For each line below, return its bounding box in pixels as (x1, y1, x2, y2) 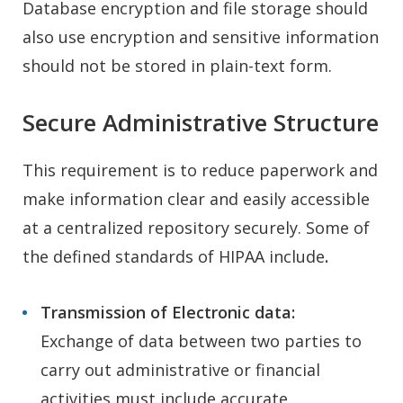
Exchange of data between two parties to (40, 329, 362, 352)
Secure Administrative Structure (22, 105, 379, 139)
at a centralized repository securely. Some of (22, 216, 370, 238)
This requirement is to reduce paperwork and (22, 158, 378, 181)
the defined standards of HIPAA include (22, 245, 325, 267)
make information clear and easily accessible (22, 187, 370, 210)
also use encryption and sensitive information (22, 25, 379, 48)
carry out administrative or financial (40, 358, 320, 381)
